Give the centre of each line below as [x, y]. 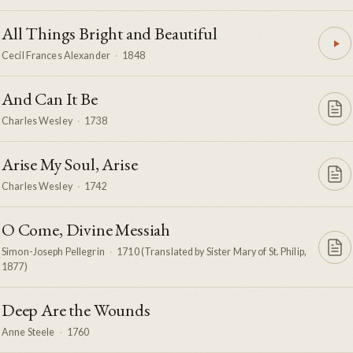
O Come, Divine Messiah [86, 230]
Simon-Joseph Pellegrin [53, 252]
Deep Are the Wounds [76, 310]
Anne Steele [28, 333]
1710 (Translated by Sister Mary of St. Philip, [212, 252]
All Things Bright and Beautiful [110, 34]
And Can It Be [50, 99]
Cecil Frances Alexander [56, 56]
